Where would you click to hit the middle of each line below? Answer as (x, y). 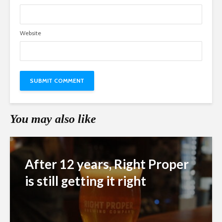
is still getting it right (85, 181)
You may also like (53, 119)
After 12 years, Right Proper (107, 164)
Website (30, 33)
